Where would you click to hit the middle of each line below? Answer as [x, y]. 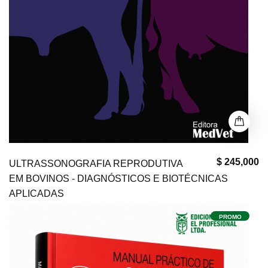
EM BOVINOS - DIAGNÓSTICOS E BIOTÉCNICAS [118, 179]
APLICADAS [36, 194]
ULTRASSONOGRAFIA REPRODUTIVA [96, 164]
